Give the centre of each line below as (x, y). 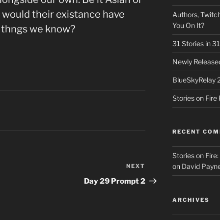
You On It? (188, 26)
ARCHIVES (191, 200)
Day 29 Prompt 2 (115, 181)
